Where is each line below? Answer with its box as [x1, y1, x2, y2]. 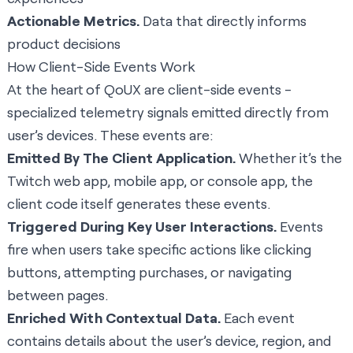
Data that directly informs [139, 12, 307, 30]
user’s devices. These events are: [7, 126, 213, 144]
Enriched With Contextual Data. [7, 309, 221, 327]
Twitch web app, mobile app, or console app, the [7, 172, 313, 190]
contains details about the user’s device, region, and [7, 332, 331, 350]
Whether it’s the [236, 149, 342, 167]
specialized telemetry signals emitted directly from [7, 103, 329, 121]
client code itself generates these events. [7, 195, 270, 213]
